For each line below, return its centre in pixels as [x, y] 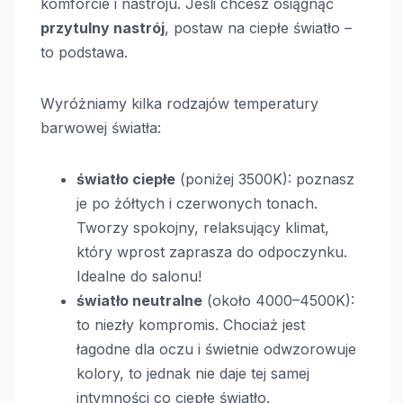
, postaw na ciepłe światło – [258, 28]
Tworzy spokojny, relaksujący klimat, [203, 228]
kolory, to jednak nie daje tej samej [193, 374]
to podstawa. [84, 53]
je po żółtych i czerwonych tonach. [197, 204]
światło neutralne [139, 301]
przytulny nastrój [103, 28]
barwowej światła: [101, 128]
